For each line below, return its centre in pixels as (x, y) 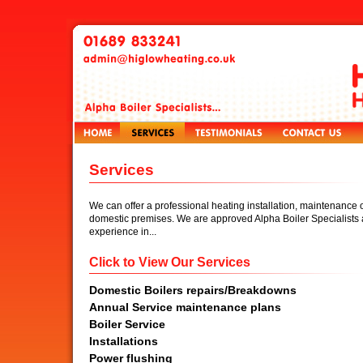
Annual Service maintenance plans (185, 307)
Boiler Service (127, 324)
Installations (124, 341)
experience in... (123, 231)
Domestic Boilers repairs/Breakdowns (193, 290)
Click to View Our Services (170, 262)
